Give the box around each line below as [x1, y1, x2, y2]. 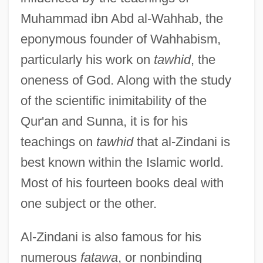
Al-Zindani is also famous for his [20, 229, 201, 244]
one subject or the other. [20, 195, 157, 211]
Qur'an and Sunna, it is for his [20, 113, 188, 129]
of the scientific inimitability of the [20, 93, 207, 108]
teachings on [20, 134, 96, 149]
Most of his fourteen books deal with [20, 175, 224, 190]
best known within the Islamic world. [20, 154, 224, 170]
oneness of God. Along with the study [20, 72, 231, 87]
